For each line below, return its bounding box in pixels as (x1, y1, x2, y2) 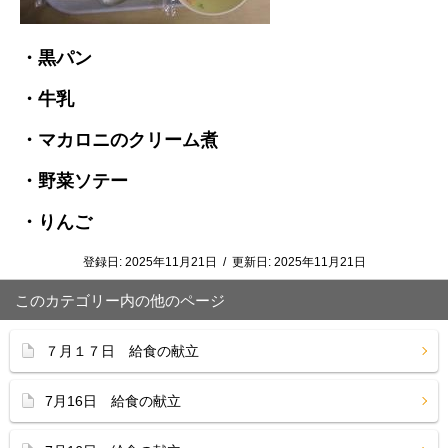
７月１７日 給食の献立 (45, 343, 199, 359)
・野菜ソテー (20, 171, 128, 191)
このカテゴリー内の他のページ (15, 292, 225, 309)
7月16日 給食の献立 (45, 393, 181, 409)
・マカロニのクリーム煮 (20, 130, 218, 150)
